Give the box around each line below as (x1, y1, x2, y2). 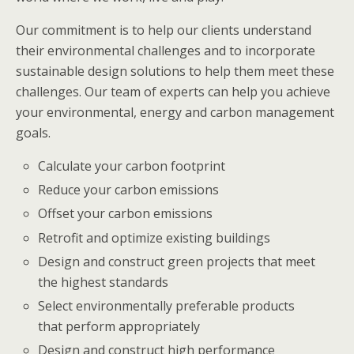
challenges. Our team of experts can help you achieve (16, 83, 330, 100)
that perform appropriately (38, 317, 201, 335)
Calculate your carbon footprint (38, 157, 226, 175)
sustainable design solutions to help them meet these (16, 62, 334, 80)
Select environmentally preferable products (38, 296, 296, 314)
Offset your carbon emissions (38, 205, 213, 223)
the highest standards (38, 273, 169, 291)
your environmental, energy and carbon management (16, 104, 334, 121)
